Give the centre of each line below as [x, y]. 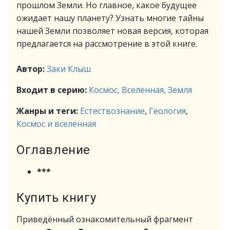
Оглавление [53, 150]
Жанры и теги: [48, 111]
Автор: [32, 69]
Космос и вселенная [56, 124]
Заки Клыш [69, 69]
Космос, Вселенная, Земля [140, 90]
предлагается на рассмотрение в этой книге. [107, 44]
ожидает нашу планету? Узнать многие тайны [110, 18]
